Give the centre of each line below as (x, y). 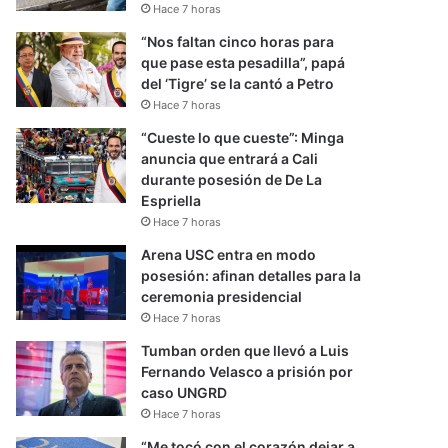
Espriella (171, 200)
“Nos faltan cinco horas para (238, 41)
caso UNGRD (184, 392)
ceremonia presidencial (222, 296)
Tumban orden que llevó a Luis (245, 350)
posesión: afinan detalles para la (251, 275)
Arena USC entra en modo (229, 254)
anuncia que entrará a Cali (230, 158)
